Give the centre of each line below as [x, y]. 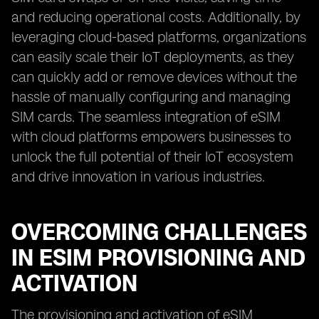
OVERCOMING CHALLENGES [159, 232]
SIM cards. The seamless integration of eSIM [146, 117]
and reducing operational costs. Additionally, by [156, 17]
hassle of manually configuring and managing [151, 97]
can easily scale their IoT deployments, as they [153, 57]
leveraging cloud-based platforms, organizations [159, 37]
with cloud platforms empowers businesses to [151, 137]
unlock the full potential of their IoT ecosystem [152, 157]
